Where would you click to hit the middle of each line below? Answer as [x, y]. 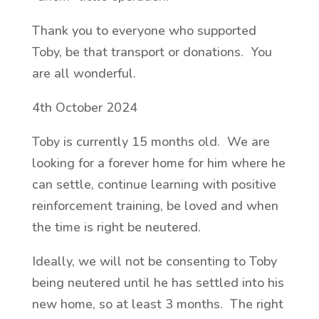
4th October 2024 [84, 108]
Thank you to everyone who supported [144, 31]
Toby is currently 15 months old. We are [151, 142]
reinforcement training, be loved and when [155, 206]
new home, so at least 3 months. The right [157, 304]
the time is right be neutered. [120, 227]
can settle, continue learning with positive [154, 184]
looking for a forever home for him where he [158, 163]
